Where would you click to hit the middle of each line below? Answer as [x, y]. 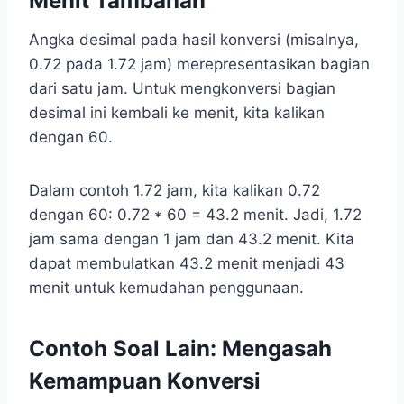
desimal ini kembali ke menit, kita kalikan [177, 113]
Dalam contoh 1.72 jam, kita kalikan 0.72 [174, 191]
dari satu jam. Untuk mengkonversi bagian [182, 89]
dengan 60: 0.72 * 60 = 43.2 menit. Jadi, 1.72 [195, 215]
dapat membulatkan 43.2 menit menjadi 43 [187, 264]
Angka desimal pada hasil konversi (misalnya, [194, 40]
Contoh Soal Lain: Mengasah [180, 349]
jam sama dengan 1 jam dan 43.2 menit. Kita [192, 239]
